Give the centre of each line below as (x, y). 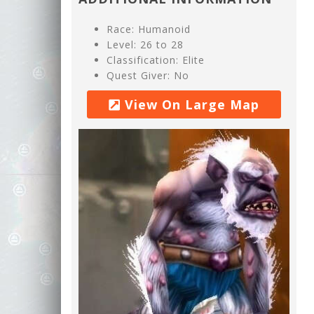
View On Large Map (190, 104)
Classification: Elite (156, 60)
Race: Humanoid (149, 29)
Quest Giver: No (148, 75)
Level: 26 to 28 (145, 45)
